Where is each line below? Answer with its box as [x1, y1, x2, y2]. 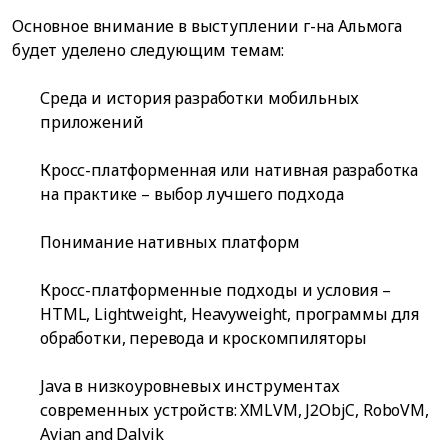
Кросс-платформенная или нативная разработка [40, 159, 419, 182]
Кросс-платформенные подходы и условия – [40, 279, 391, 302]
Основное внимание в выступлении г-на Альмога [12, 15, 402, 38]
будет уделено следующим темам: [12, 39, 285, 62]
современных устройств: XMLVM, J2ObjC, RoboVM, [40, 399, 429, 422]
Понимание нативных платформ [40, 231, 300, 254]
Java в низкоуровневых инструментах [40, 375, 340, 398]
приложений [40, 111, 144, 134]
